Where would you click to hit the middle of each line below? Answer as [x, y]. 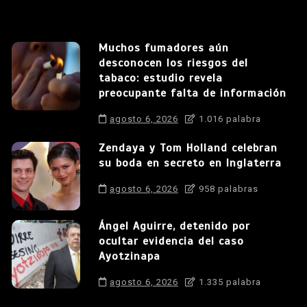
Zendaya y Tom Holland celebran [188, 148]
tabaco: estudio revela [161, 78]
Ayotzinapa [130, 256]
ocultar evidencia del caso [171, 241]
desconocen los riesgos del [173, 63]
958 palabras [227, 188]
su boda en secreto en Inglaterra [190, 163]
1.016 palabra [229, 119]
